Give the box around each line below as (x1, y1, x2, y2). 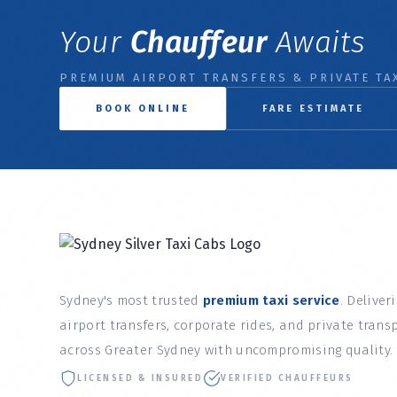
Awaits (267, 24, 366, 61)
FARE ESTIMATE (262, 103, 365, 115)
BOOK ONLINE (96, 103, 191, 115)
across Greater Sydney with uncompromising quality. (59, 342, 393, 359)
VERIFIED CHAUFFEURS (221, 373, 354, 385)
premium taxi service (202, 292, 340, 309)
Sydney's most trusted (59, 292, 203, 309)
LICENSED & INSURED (77, 373, 204, 385)
